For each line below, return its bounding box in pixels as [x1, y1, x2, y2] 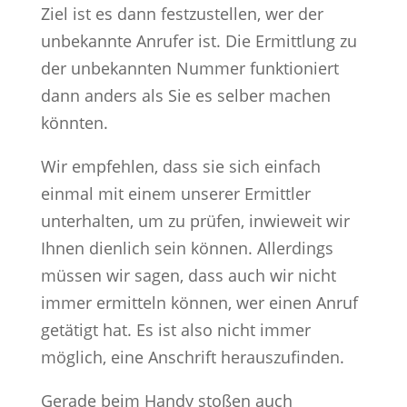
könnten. [40, 111, 108, 134]
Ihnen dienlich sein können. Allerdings [40, 236, 333, 259]
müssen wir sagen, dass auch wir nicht [40, 263, 336, 286]
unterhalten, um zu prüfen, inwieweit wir [40, 209, 350, 232]
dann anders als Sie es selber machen [40, 84, 331, 106]
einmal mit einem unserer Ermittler [40, 182, 311, 204]
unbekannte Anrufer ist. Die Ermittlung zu [40, 29, 357, 52]
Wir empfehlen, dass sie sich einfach [40, 154, 321, 177]
